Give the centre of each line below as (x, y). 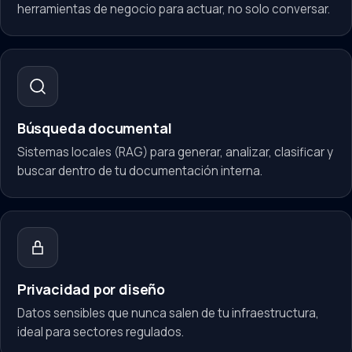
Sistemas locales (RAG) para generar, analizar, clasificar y (175, 152)
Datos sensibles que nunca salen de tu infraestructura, (168, 313)
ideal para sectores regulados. (100, 332)
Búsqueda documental (94, 128)
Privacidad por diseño (91, 290)
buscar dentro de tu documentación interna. (139, 170)
